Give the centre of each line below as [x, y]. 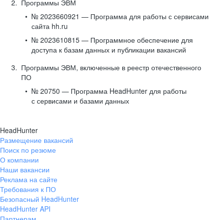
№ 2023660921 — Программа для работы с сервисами [120, 16]
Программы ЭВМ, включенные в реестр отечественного [111, 67]
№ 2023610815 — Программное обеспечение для [112, 40]
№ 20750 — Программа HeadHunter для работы [109, 91]
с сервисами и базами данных [80, 101]
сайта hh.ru [50, 26]
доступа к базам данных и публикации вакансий [109, 50]
